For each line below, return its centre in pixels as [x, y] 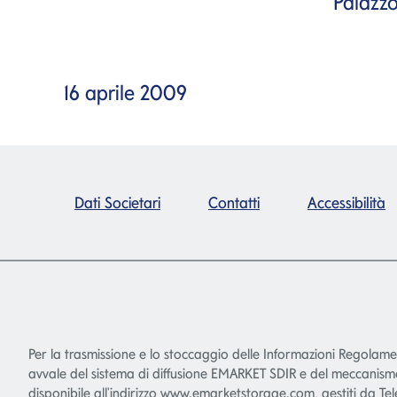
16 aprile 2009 [125, 92]
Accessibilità [346, 202]
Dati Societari [117, 202]
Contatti [234, 202]
